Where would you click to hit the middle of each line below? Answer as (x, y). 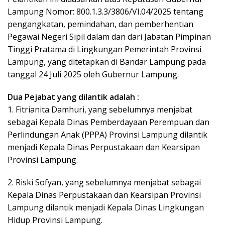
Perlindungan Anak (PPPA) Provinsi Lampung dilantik (107, 134)
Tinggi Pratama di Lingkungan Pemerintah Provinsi (104, 49)
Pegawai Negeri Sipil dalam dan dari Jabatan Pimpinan (109, 36)
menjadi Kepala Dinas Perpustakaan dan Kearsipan (104, 147)
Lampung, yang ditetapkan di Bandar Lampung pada (107, 62)
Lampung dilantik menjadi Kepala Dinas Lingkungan (106, 207)
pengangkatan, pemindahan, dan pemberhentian (100, 24)
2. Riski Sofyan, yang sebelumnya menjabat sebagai (104, 182)
